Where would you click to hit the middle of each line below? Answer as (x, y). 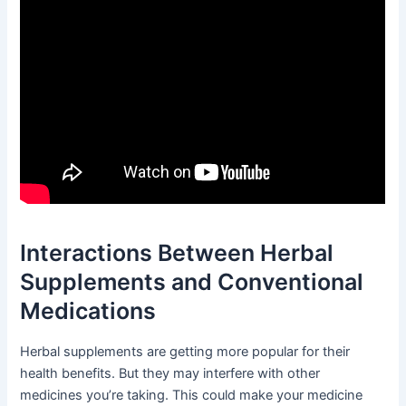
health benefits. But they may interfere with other (170, 374)
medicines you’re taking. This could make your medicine (192, 396)
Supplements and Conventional (192, 281)
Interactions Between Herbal (177, 252)
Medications (88, 310)
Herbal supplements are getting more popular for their (185, 352)
